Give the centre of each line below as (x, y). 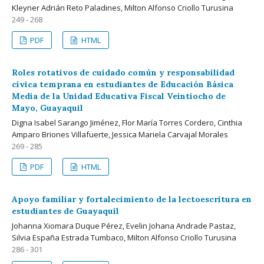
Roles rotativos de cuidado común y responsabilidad (123, 72)
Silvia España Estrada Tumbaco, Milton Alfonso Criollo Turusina (124, 237)
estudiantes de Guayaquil (65, 211)
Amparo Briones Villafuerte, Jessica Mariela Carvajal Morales (120, 134)
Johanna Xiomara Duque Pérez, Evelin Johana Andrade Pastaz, (124, 225)
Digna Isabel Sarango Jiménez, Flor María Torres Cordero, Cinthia (127, 122)
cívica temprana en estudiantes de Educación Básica (123, 84)
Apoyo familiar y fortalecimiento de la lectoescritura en (132, 199)
